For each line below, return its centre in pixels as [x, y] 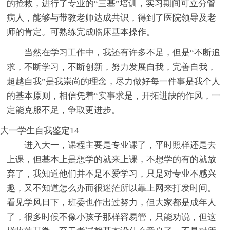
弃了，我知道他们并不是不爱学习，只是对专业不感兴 [112, 174]
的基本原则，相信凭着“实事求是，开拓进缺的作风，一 [114, 96]
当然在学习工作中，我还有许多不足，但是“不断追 [122, 53]
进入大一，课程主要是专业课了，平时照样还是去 [120, 145]
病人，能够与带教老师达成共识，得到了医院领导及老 [112, 18]
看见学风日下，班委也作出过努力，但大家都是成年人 [112, 203]
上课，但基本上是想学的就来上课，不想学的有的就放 [112, 160]
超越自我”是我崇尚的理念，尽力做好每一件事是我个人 [114, 82]
